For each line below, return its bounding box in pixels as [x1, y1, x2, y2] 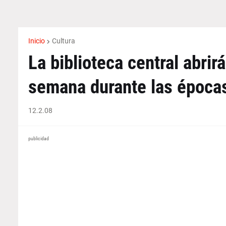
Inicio [28, 37, 45, 45]
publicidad [28, 136, 49, 141]
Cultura [51, 37, 75, 45]
